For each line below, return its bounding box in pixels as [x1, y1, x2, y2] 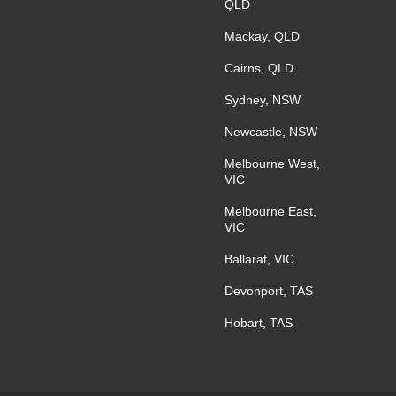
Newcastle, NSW [225, 125, 317, 139]
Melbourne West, [225, 156, 320, 171]
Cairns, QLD [225, 61, 293, 75]
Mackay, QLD [225, 29, 300, 43]
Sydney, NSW [225, 93, 301, 107]
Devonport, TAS [225, 284, 313, 298]
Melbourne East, [225, 204, 316, 218]
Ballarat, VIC [225, 252, 294, 266]
